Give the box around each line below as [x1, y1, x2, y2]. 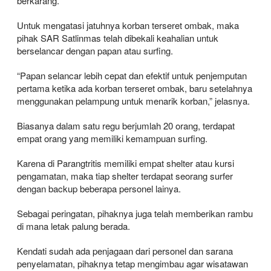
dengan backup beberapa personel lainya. [17, 181, 181, 195]
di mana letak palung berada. [17, 219, 130, 232]
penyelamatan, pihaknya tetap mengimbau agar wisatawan [17, 256, 248, 270]
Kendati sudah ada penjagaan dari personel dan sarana [17, 244, 233, 257]
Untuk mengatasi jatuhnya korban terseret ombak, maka [17, 18, 239, 31]
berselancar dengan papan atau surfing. [17, 44, 173, 57]
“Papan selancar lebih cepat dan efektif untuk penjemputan [17, 68, 247, 82]
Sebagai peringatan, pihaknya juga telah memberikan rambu [17, 206, 253, 220]
